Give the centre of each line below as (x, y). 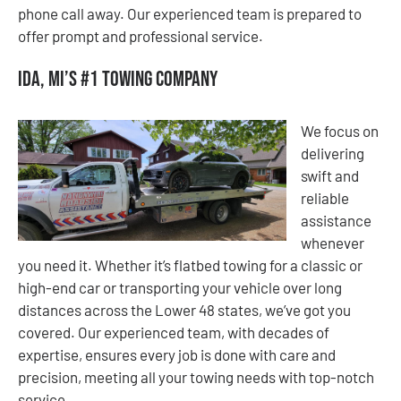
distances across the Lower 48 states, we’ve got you (184, 309)
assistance (336, 220)
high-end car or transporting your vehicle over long (180, 287)
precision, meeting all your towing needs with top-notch (196, 376)
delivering (333, 153)
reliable (325, 197)
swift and (330, 175)
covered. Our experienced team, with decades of (174, 332)
